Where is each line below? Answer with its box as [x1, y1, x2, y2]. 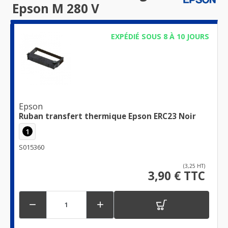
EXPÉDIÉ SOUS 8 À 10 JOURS [110, 32, 209, 42]
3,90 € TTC [148, 167, 205, 184]
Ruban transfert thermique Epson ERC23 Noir [19, 110, 196, 121]
